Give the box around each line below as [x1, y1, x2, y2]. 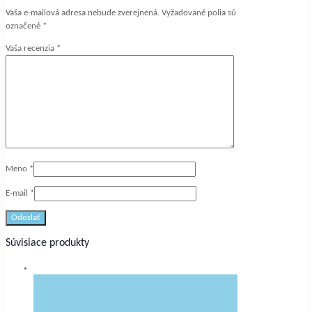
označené [6, 22, 42, 31]
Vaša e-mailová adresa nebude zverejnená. [6, 8, 159, 18]
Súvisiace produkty [6, 237, 89, 249]
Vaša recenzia [6, 44, 56, 54]
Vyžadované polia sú [162, 8, 236, 18]
